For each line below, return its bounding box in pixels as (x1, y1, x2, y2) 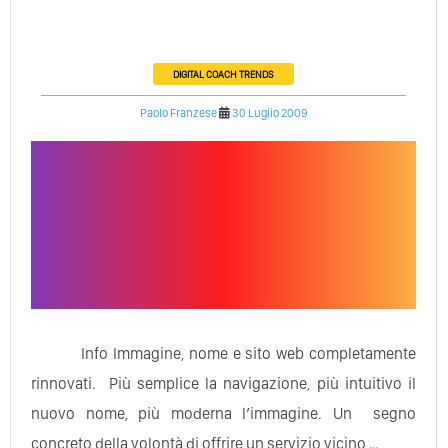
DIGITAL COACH (173, 67, 238, 80)
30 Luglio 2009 (231, 105, 308, 120)
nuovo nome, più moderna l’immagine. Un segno (31, 403, 417, 423)
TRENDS (239, 67, 275, 80)
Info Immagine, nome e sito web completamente (81, 343, 417, 363)
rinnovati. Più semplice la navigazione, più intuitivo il (31, 373, 417, 393)
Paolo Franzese (139, 105, 217, 120)
